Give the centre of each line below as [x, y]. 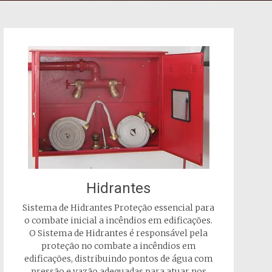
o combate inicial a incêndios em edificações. [119, 220]
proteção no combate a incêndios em [118, 246]
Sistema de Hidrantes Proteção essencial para [119, 208]
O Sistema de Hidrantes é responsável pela [119, 233]
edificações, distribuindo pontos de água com [118, 259]
